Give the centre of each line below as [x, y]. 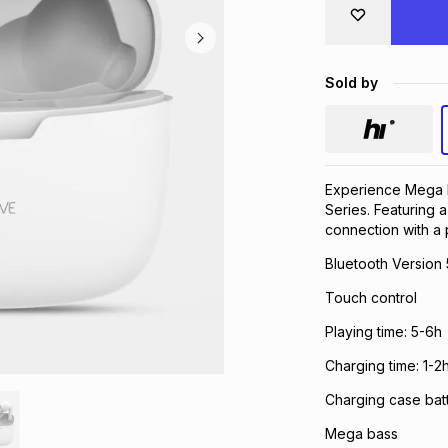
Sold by [351, 82]
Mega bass [361, 433]
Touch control [370, 297]
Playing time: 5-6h [383, 331]
